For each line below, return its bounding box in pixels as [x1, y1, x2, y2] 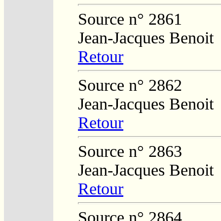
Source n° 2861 [78, 9, 182, 28]
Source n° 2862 [78, 75, 182, 94]
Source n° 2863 [78, 142, 182, 160]
